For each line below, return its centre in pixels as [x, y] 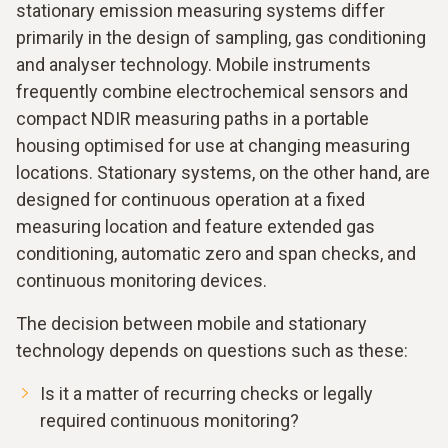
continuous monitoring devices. [141, 280]
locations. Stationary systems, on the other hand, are [223, 172]
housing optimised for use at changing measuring [213, 145]
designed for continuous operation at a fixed [190, 199]
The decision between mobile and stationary [191, 323]
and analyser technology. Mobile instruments [193, 64]
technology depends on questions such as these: [212, 350]
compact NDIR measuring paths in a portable [192, 118]
